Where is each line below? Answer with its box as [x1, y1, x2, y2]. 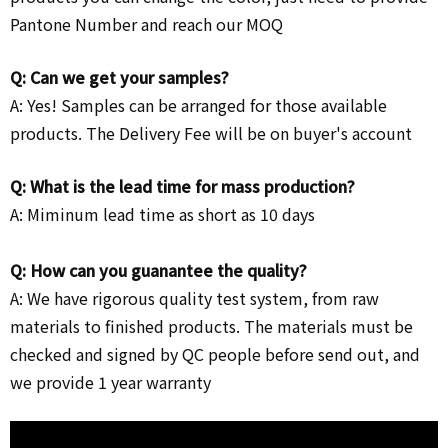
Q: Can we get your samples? [10, 64, 229, 89]
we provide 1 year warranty [10, 369, 211, 394]
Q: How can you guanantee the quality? [10, 257, 311, 282]
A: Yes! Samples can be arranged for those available [10, 92, 387, 117]
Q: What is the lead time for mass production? [10, 173, 355, 198]
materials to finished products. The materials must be [10, 313, 413, 338]
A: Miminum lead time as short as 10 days [10, 201, 315, 226]
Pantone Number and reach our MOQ [10, 11, 283, 36]
